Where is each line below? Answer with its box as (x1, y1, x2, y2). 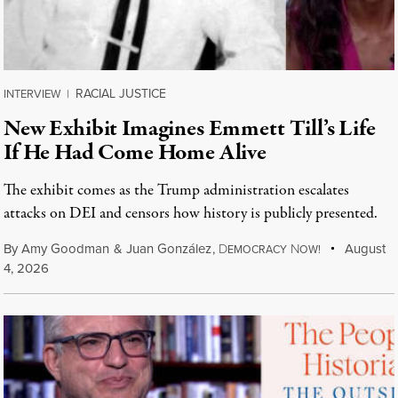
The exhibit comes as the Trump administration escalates (4, 179, 349, 202)
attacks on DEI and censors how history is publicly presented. (4, 203, 378, 225)
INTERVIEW (4, 85, 60, 102)
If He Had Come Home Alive (4, 137, 267, 169)
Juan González (125, 239, 211, 259)
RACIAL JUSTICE (76, 84, 166, 103)
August (341, 239, 386, 259)
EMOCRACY (227, 242, 287, 258)
